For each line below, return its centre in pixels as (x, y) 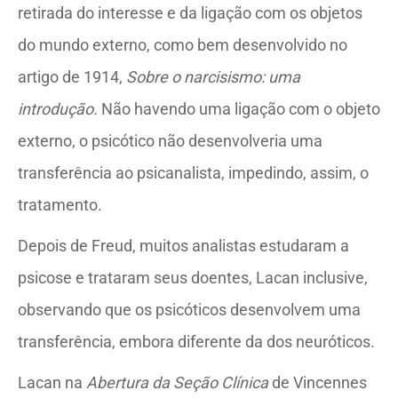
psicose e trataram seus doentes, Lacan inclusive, (193, 277)
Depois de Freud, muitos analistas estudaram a (183, 245)
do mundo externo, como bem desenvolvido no (183, 44)
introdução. (58, 108)
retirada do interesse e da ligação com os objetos (190, 12)
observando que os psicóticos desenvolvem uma (189, 309)
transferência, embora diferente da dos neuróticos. (196, 341)
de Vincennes (318, 382)
